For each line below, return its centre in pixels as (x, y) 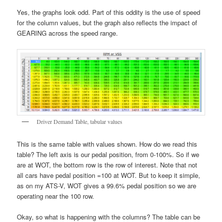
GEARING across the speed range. (68, 33)
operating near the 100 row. (56, 196)
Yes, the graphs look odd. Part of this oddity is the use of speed (109, 12)
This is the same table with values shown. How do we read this (107, 144)
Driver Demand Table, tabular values (80, 122)
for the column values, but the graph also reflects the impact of (107, 23)
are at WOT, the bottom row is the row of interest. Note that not (107, 165)
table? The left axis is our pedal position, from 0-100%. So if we (108, 154)
